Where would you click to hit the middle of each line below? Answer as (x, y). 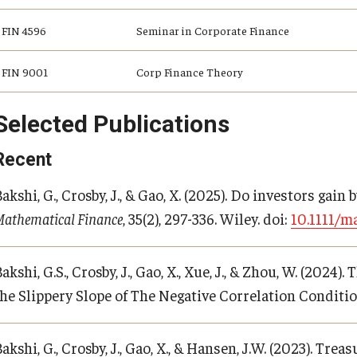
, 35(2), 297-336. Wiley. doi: (207, 218)
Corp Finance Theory (189, 71)
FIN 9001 (25, 71)
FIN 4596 (24, 30)
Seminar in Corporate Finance (213, 30)
